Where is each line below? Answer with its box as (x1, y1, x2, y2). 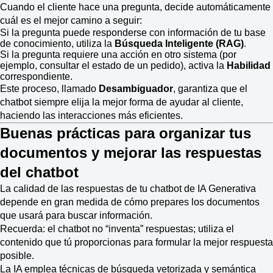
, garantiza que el (173, 83, 247, 94)
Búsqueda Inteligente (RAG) (115, 38, 244, 49)
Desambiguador (99, 83, 173, 94)
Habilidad (227, 60, 271, 71)
